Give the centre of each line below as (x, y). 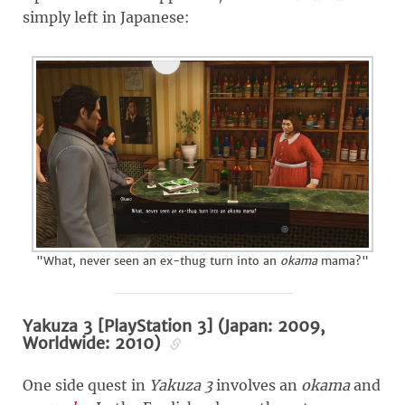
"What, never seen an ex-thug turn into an (158, 261)
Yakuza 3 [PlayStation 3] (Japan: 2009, (174, 326)
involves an (257, 386)
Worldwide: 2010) (94, 344)
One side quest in (86, 386)
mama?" (343, 261)
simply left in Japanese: (106, 18)
